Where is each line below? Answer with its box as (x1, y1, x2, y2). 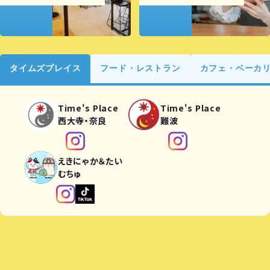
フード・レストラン (100, 63, 181, 74)
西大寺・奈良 (58, 115, 107, 127)
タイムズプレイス (10, 63, 81, 74)
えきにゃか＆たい (58, 155, 123, 168)
